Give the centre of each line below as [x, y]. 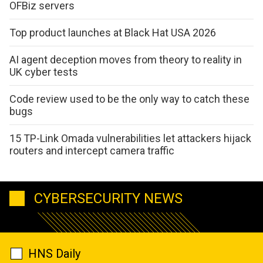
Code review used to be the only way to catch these [129, 99]
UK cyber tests [44, 72]
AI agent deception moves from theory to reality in [126, 59]
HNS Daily [54, 253]
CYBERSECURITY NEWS [108, 198]
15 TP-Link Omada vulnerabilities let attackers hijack [130, 138]
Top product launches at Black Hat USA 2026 [113, 32]
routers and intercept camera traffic [92, 150]
